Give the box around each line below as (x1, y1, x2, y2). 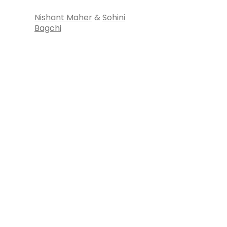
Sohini (102, 12, 125, 23)
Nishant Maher (34, 12, 92, 23)
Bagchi (34, 22, 61, 34)
